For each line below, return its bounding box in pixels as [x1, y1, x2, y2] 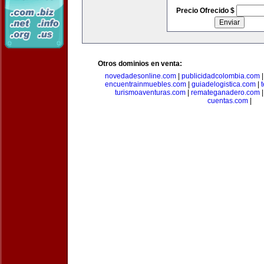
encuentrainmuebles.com [104, 80, 186, 88]
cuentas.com [207, 97, 248, 105]
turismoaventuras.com [114, 88, 186, 97]
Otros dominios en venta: [98, 60, 182, 68]
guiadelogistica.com [191, 80, 256, 88]
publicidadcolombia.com [181, 72, 260, 80]
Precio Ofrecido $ [176, 6, 236, 15]
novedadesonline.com [105, 72, 176, 80]
